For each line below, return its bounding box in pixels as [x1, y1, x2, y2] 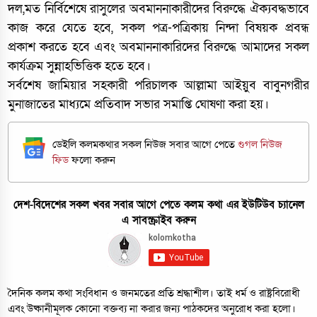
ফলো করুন [71, 152, 116, 167]
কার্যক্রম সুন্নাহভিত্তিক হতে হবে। [8, 58, 151, 74]
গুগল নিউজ [238, 137, 283, 151]
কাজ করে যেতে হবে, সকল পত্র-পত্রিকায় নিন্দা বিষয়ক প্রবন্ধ [8, 20, 309, 36]
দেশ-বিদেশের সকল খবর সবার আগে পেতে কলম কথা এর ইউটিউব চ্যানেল [13, 197, 304, 212]
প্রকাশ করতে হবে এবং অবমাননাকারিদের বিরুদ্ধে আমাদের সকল [8, 39, 309, 55]
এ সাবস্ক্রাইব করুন [121, 212, 196, 227]
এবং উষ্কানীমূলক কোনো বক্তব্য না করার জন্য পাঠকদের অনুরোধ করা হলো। [8, 301, 296, 316]
